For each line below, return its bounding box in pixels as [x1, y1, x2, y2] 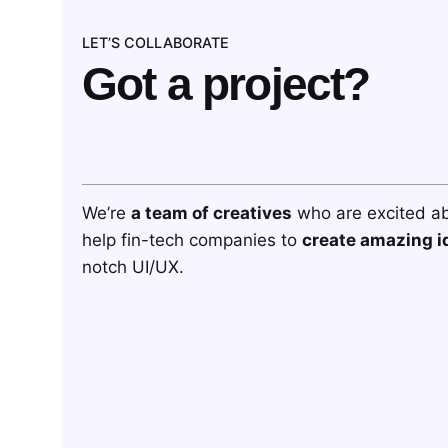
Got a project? [82, 58, 370, 110]
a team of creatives [131, 203, 292, 224]
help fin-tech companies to [82, 230, 302, 251]
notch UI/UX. [82, 257, 184, 278]
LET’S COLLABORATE [82, 34, 229, 52]
